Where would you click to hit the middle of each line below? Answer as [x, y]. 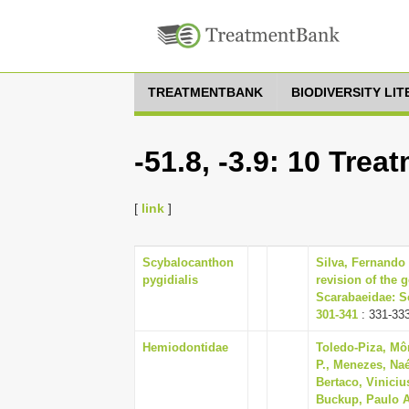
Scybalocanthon [188, 262]
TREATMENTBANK [205, 92]
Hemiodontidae [185, 347]
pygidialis [170, 280]
